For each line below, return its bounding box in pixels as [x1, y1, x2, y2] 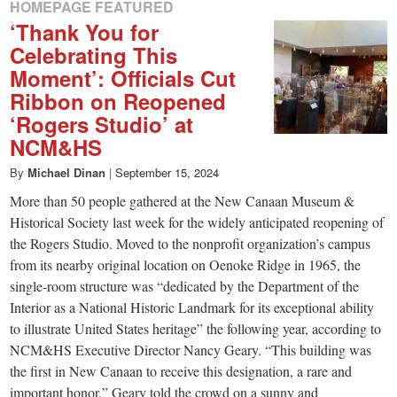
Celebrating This [10, 40, 178, 70]
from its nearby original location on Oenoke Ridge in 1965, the [10, 255, 362, 274]
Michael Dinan [27, 164, 106, 181]
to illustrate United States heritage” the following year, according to [10, 319, 382, 338]
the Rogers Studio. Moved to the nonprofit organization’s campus [10, 234, 371, 253]
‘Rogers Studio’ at [10, 109, 194, 139]
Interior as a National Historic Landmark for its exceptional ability [10, 298, 375, 316]
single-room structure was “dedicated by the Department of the [10, 276, 360, 295]
